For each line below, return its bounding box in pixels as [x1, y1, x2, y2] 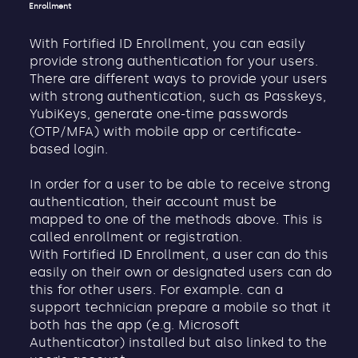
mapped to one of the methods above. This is [29, 211, 323, 227]
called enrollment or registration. [29, 229, 242, 245]
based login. [29, 141, 108, 157]
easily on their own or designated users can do [29, 264, 332, 280]
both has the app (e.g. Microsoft [29, 316, 240, 332]
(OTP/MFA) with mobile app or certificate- [29, 123, 301, 139]
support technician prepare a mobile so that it [29, 299, 331, 315]
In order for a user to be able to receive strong [29, 176, 330, 192]
